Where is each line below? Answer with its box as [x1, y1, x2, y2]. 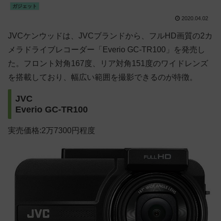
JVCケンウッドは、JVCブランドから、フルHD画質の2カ [8, 32, 213, 40]
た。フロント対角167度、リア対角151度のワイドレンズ [8, 59, 208, 68]
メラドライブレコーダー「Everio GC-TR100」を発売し [8, 45, 205, 54]
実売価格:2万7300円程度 [8, 126, 95, 135]
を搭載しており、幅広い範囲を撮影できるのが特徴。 [8, 73, 197, 82]
